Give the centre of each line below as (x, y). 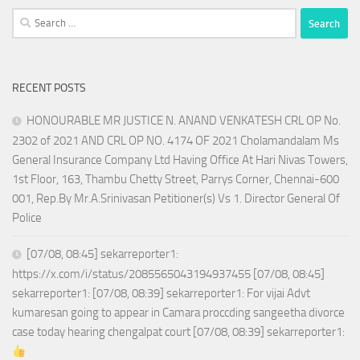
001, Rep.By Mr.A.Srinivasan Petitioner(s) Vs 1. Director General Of (176, 199)
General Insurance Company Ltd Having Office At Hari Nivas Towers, (180, 160)
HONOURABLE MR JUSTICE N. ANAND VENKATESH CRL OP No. (184, 121)
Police (27, 218)
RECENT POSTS (49, 88)
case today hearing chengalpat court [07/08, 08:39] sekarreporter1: (178, 332)
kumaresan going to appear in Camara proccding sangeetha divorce (178, 313)
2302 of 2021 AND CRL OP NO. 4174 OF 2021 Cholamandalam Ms (176, 141)
